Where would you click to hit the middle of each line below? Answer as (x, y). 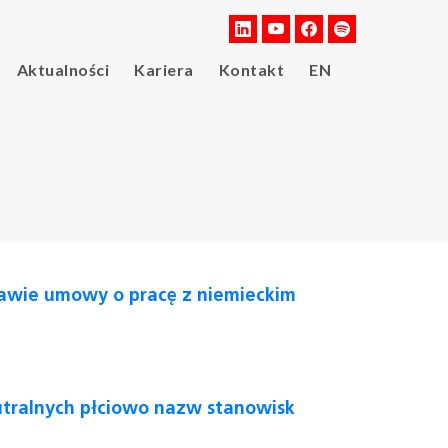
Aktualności (62, 69)
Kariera (164, 69)
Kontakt (251, 69)
